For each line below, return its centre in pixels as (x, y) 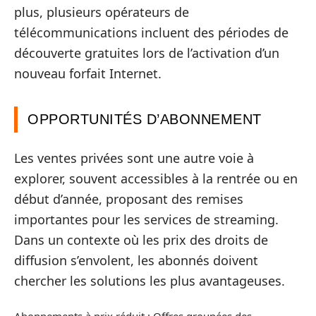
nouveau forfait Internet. (88, 73)
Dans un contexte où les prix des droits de (141, 240)
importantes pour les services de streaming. (146, 219)
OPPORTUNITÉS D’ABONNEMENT (145, 119)
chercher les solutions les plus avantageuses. (150, 281)
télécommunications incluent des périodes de (151, 32)
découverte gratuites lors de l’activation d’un (147, 53)
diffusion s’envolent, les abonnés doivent (136, 260)
